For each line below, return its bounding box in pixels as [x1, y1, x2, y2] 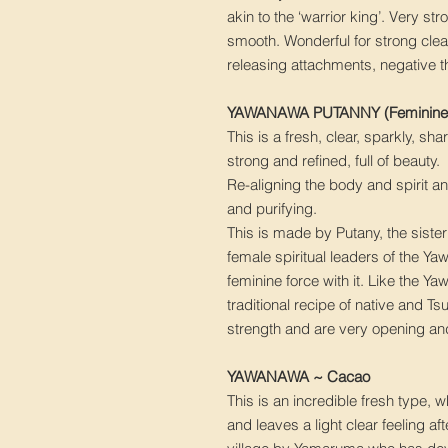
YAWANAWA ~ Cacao [227, 367, 374, 387]
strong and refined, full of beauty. [227, 151, 444, 171]
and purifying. [227, 199, 321, 219]
